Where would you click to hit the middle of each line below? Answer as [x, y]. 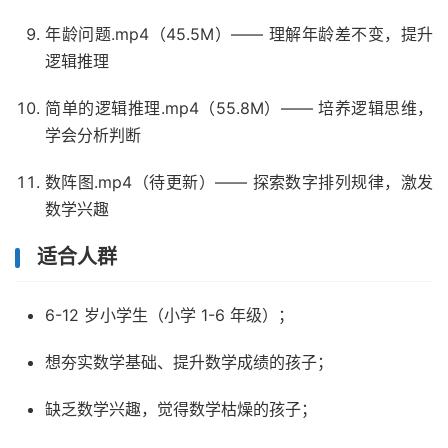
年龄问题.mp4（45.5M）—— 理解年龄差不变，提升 [239, 34]
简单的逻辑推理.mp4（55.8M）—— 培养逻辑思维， [239, 108]
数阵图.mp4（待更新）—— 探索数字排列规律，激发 [239, 182]
